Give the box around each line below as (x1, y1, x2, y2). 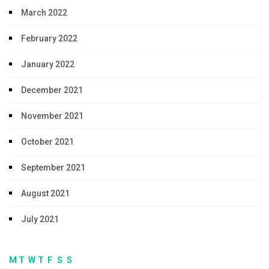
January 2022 (21, 59, 74, 70)
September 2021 (21, 163, 85, 173)
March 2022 (21, 8, 67, 18)
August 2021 (21, 189, 70, 199)
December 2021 (21, 85, 83, 95)
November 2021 (21, 111, 83, 121)
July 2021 (21, 214, 59, 225)
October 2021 (21, 137, 74, 147)
